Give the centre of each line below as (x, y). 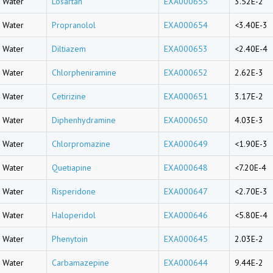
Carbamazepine (80, 263)
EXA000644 (186, 263)
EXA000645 (186, 239)
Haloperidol (74, 215)
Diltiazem (69, 49)
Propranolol (74, 25)
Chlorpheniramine (84, 73)
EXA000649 (186, 144)
